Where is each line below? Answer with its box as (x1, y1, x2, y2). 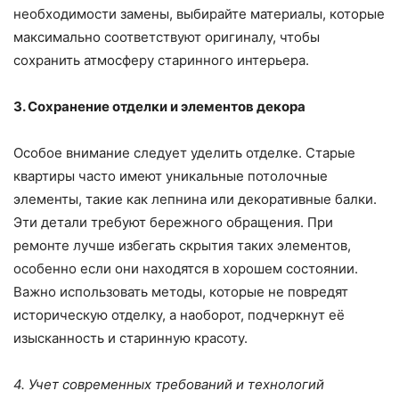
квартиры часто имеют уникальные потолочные (13, 167, 328, 185)
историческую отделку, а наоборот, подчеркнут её (13, 306, 345, 324)
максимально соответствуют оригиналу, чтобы (13, 28, 320, 46)
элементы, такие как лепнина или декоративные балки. (13, 191, 377, 208)
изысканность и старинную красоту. (13, 330, 248, 347)
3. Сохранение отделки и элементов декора (13, 98, 305, 116)
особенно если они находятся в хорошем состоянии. (13, 260, 358, 278)
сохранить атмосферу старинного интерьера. (13, 52, 309, 69)
